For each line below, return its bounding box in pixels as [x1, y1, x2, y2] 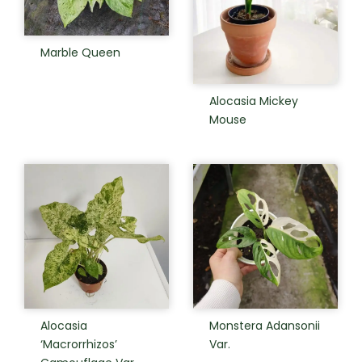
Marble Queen [40, 44, 120, 61]
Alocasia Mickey [209, 92, 298, 109]
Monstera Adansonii [209, 317, 320, 334]
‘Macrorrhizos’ [40, 335, 117, 352]
